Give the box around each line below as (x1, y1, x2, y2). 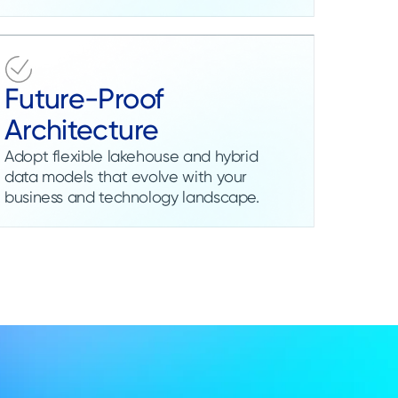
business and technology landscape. (4, 187, 259, 206)
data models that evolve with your (4, 166, 248, 186)
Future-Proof (4, 81, 163, 115)
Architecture (4, 112, 159, 147)
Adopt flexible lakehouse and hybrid (4, 146, 259, 165)
